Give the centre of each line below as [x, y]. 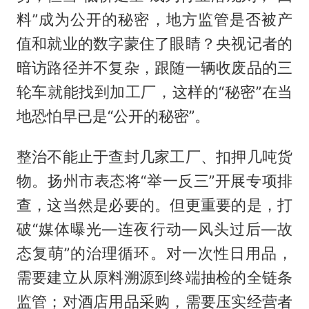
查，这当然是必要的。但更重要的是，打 [154, 205]
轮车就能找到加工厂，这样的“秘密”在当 [154, 92]
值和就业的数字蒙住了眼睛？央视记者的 [154, 44]
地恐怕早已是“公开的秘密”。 [113, 116]
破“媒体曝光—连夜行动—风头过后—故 [154, 229]
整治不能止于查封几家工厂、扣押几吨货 [154, 157]
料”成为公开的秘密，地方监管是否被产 [154, 20]
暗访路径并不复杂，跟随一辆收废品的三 [154, 68]
